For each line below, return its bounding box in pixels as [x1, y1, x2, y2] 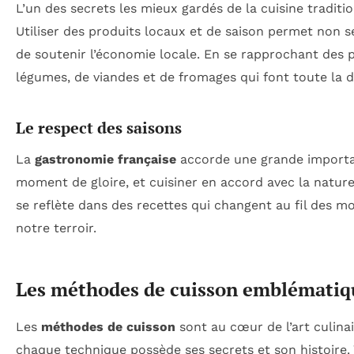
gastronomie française [35, 151, 176, 167]
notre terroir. [16, 220, 96, 235]
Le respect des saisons [16, 116, 182, 138]
